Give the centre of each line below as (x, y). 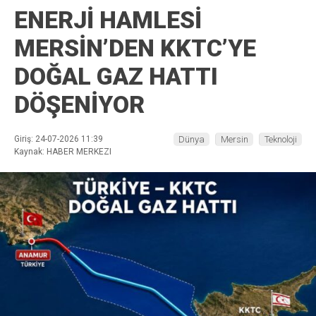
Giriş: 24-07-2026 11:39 (59, 139)
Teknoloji (281, 140)
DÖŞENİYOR (79, 105)
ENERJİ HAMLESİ (108, 20)
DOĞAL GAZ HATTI (116, 77)
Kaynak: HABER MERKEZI (63, 152)
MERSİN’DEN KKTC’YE (135, 48)
